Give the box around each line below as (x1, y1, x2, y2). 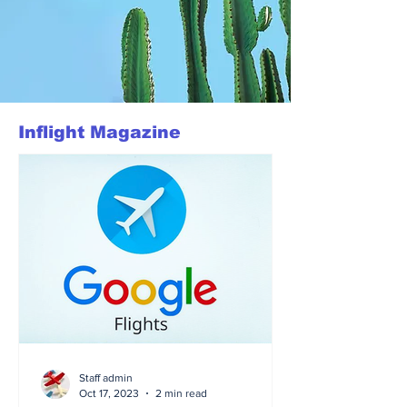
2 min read (155, 386, 207, 400)
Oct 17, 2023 (79, 386, 139, 400)
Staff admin (79, 372, 133, 384)
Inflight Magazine (18, 123, 181, 142)
